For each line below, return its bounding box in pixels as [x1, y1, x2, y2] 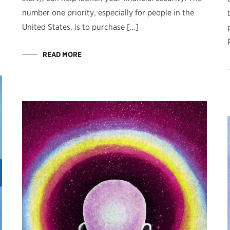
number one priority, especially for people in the [22, 8, 194, 18]
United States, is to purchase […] [22, 22, 139, 32]
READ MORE [43, 50, 82, 59]
